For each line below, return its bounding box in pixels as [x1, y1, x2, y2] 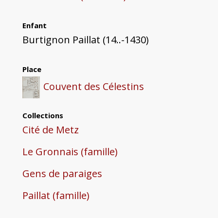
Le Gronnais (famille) [22, 145, 118, 159]
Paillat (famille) [22, 189, 90, 202]
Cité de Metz [22, 123, 79, 137]
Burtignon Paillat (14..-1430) [22, 33, 149, 47]
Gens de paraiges [22, 167, 102, 181]
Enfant [22, 20, 47, 31]
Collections [22, 110, 63, 121]
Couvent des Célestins [43, 80, 145, 93]
